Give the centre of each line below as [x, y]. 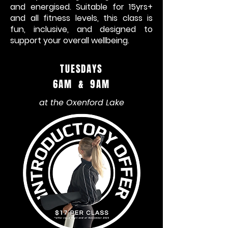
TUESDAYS [81, 69]
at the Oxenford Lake [81, 103]
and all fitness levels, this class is [81, 18]
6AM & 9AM [81, 84]
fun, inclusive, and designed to [81, 30]
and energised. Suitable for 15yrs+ [81, 7]
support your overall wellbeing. [70, 41]
